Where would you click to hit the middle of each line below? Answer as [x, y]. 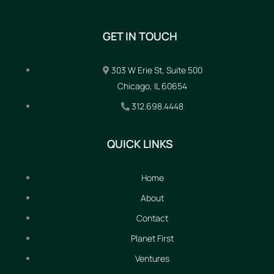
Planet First [152, 238]
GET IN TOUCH [140, 36]
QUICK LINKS [140, 143]
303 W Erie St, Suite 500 [157, 70]
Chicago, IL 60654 [152, 86]
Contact [152, 218]
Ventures [152, 258]
